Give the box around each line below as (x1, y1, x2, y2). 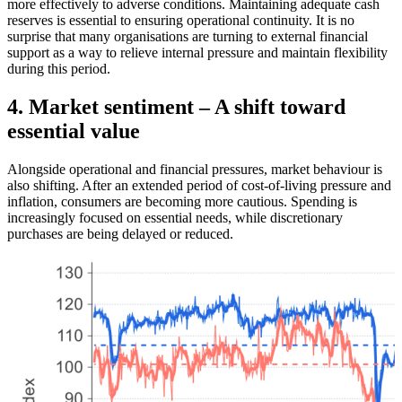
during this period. (7, 61, 110, 77)
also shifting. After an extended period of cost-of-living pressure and (7, 178, 391, 194)
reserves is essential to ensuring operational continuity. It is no (7, 13, 354, 29)
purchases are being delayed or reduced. (7, 226, 233, 242)
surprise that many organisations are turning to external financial (7, 29, 368, 45)
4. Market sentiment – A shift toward (7, 95, 345, 119)
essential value (7, 119, 140, 144)
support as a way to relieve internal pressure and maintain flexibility (7, 45, 388, 61)
